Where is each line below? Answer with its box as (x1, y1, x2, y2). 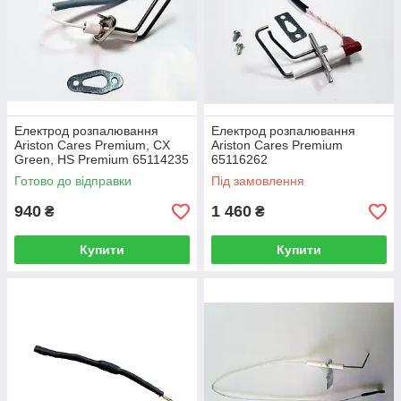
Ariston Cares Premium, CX (14, 138, 170, 152)
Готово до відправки (14, 174, 132, 188)
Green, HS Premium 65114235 (14, 152, 189, 166)
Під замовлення (211, 174, 304, 188)
